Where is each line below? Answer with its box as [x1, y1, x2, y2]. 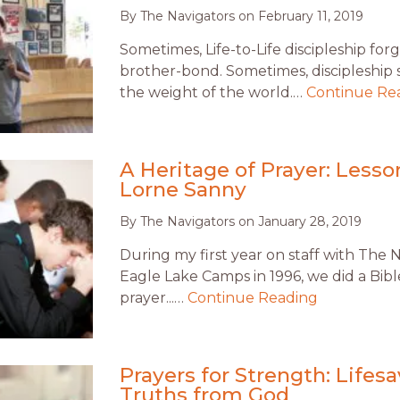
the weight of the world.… [120, 84, 306, 102]
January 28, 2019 [258, 213, 362, 230]
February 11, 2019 [258, 8, 363, 25]
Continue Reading [187, 289, 318, 307]
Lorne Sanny [120, 177, 246, 203]
